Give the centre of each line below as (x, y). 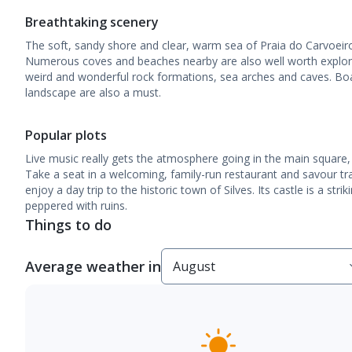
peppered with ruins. (76, 205)
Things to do (68, 225)
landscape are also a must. (93, 92)
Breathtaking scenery (92, 22)
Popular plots (66, 135)
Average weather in (93, 266)
